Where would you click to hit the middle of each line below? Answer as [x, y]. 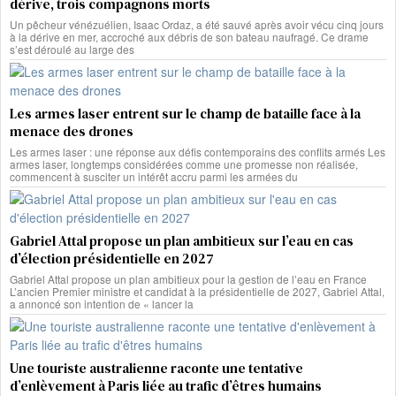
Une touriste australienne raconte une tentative [156, 369]
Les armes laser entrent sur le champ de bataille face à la [185, 114]
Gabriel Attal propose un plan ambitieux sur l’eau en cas [182, 241]
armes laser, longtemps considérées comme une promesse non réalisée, [184, 164]
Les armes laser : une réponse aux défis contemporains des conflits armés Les [198, 152]
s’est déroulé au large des [72, 49]
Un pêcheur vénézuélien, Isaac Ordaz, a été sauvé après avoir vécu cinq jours [197, 25]
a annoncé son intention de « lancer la [102, 304]
